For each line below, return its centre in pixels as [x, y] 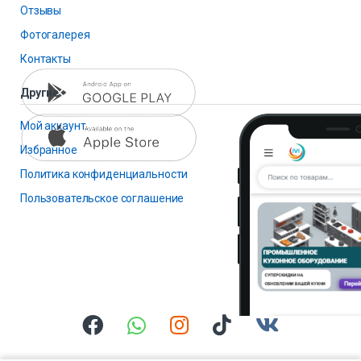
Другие [40, 92]
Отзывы [41, 10]
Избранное [49, 149]
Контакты [46, 58]
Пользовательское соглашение [102, 198]
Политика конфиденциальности [104, 174]
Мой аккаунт [53, 125]
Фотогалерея [55, 34]
